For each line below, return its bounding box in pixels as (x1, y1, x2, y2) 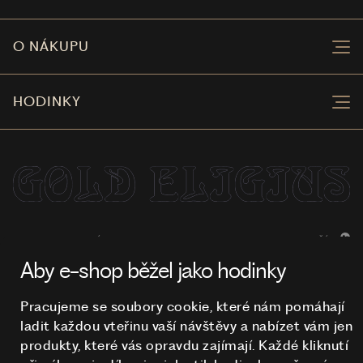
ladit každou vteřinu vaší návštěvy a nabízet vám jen (20, 318, 352, 334)
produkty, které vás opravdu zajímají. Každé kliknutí (20, 337, 348, 353)
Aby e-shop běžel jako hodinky (20, 257, 286, 284)
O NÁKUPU (13, 38, 89, 55)
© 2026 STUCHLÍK (13, 235, 108, 247)
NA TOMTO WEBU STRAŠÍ (197, 234, 329, 246)
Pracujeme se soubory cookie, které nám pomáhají (20, 298, 345, 314)
